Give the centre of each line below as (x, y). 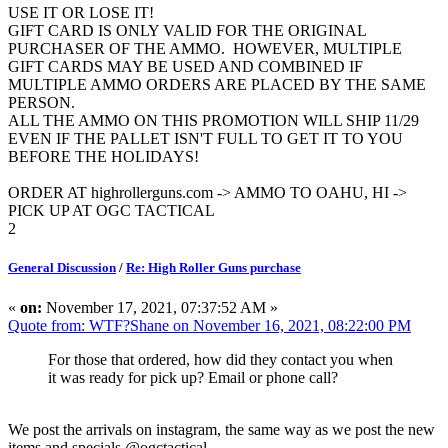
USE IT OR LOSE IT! (83, 13)
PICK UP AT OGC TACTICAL (111, 211)
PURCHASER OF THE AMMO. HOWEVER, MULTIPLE (205, 49)
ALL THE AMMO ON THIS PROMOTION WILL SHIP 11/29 (213, 121)
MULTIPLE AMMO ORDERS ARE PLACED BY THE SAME (217, 85)
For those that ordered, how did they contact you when (220, 359)
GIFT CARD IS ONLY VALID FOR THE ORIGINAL (187, 31)
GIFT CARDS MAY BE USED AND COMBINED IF (185, 67)
